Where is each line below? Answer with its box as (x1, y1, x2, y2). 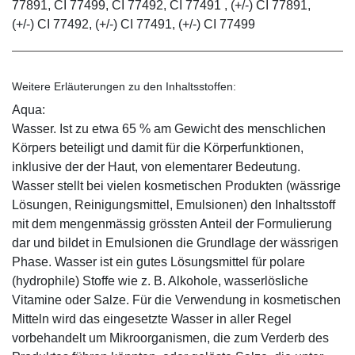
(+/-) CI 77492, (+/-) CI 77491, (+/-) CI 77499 (12, 17, 255, 31)
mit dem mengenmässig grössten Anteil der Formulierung (12, 216, 332, 231)
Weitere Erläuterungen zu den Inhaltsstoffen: (12, 79, 236, 93)
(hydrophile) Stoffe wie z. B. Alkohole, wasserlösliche (12, 273, 308, 288)
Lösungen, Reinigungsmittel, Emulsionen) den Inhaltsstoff (12, 197, 335, 212)
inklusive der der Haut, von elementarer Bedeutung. (12, 159, 300, 174)
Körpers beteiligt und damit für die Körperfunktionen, (12, 140, 303, 155)
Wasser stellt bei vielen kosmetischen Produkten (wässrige (12, 178, 341, 193)
